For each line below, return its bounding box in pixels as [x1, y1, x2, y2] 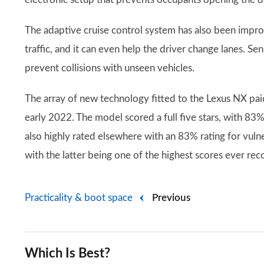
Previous [152, 193, 190, 203]
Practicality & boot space [25, 193, 133, 203]
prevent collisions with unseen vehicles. [25, 63, 194, 73]
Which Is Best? [25, 247, 110, 260]
